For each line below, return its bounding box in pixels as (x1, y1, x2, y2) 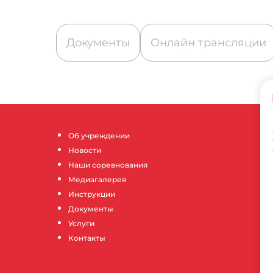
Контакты (68, 233, 105, 243)
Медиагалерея (68, 175, 126, 185)
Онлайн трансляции (151, 35, 266, 49)
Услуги (68, 219, 94, 229)
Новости (68, 146, 101, 155)
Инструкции (68, 190, 115, 199)
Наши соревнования (68, 160, 147, 170)
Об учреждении (68, 131, 130, 141)
